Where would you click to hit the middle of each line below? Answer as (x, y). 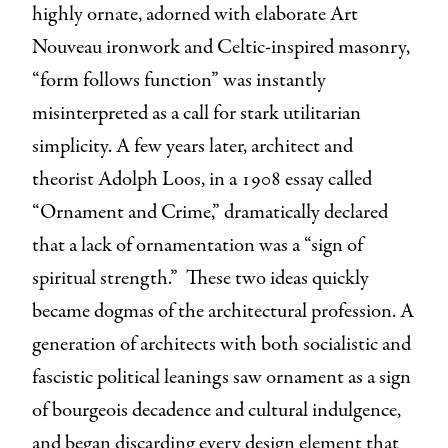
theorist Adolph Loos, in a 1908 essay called (202, 180)
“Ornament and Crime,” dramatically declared (210, 213)
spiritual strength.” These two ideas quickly (200, 279)
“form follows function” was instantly (179, 81)
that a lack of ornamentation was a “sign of (197, 246)
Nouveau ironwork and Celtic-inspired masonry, (221, 48)
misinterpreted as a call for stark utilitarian (196, 114)
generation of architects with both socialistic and (221, 345)
